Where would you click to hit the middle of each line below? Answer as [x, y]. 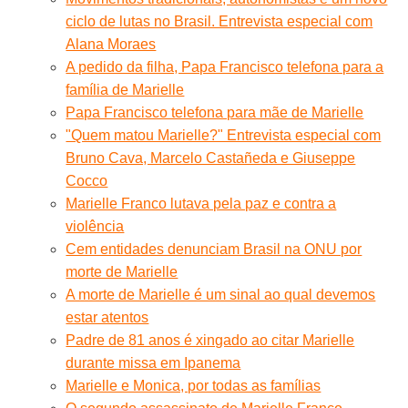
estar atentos [107, 317]
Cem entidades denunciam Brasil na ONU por [214, 249]
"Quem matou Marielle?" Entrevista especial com [224, 135]
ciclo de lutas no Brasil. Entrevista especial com [219, 21]
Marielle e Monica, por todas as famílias [194, 385]
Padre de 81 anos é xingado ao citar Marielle [210, 340]
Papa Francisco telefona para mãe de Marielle [215, 112]
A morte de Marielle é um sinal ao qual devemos [221, 294]
